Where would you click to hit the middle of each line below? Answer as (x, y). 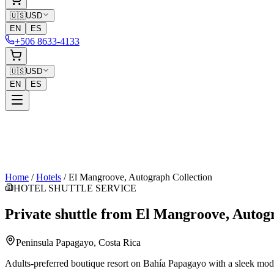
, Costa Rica (117, 242)
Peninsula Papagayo (55, 242)
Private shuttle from (70, 214)
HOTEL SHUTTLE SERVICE (75, 188)
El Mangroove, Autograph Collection (140, 177)
